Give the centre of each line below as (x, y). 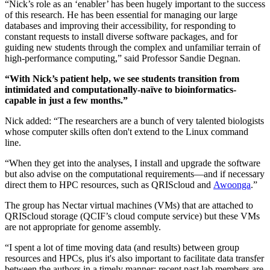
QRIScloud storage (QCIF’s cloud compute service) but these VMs (132, 216)
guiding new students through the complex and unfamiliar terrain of (133, 47)
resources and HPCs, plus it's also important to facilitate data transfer (134, 258)
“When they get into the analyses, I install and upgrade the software (133, 163)
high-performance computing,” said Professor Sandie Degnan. (123, 58)
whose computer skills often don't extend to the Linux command (127, 131)
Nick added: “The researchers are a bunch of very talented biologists (134, 121)
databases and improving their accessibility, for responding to (120, 25)
